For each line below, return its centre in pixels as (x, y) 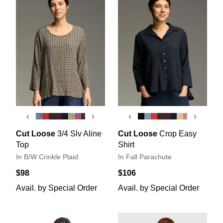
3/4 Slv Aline (79, 133)
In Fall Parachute (145, 157)
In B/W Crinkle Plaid (47, 157)
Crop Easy (178, 133)
